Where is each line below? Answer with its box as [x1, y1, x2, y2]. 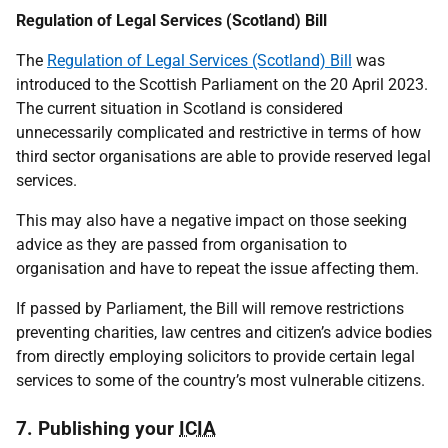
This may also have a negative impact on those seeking [16, 211, 407, 230]
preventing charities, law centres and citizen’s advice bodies [16, 323, 432, 342]
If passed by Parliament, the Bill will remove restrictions [16, 299, 404, 318]
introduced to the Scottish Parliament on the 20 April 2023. [16, 75, 428, 94]
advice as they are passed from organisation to [16, 235, 347, 254]
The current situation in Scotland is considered [16, 99, 343, 118]
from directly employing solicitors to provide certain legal [16, 347, 415, 366]
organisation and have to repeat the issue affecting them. [16, 259, 419, 278]
